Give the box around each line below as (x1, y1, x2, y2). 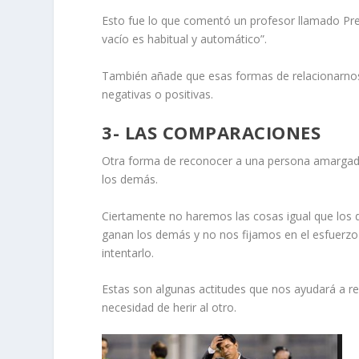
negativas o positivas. (102, 86, 214, 102)
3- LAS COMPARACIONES (102, 120, 321, 145)
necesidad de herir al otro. (102, 299, 237, 315)
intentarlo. (102, 244, 155, 260)
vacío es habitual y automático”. (102, 31, 268, 47)
